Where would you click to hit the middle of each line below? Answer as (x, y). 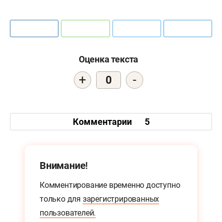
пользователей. (68, 213)
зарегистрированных (121, 199)
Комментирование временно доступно (110, 185)
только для (61, 199)
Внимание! (64, 166)
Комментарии (103, 121)
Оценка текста (109, 59)
